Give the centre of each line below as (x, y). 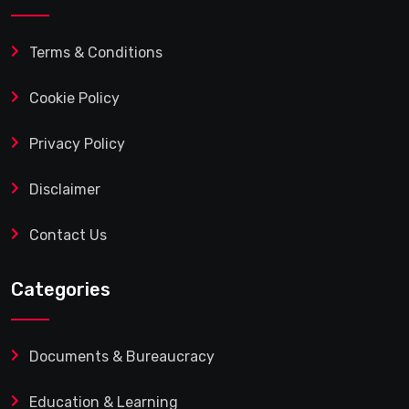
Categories (61, 290)
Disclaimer (65, 190)
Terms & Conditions (96, 53)
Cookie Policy (74, 99)
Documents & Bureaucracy (122, 357)
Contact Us (68, 236)
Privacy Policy (77, 144)
